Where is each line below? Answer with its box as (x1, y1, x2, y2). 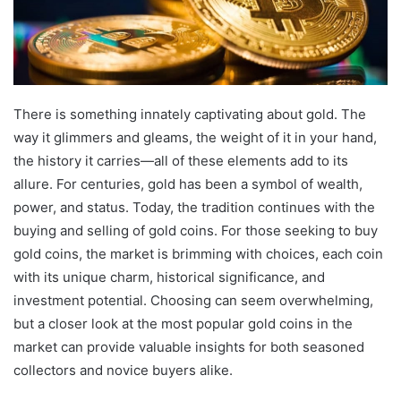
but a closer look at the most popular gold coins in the (13, 315, 353, 333)
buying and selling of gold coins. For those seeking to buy (13, 222, 378, 240)
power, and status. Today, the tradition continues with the (13, 199, 375, 217)
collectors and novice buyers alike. (13, 362, 233, 380)
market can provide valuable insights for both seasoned (13, 338, 364, 356)
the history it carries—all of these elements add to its (13, 152, 348, 170)
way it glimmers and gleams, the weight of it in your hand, (13, 129, 377, 147)
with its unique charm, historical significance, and (13, 269, 325, 286)
